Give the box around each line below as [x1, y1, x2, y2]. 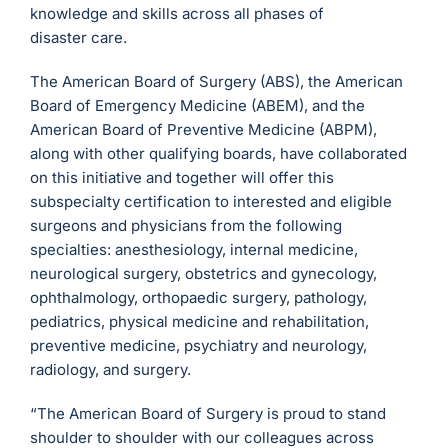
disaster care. [30, 28, 128, 48]
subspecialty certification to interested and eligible [30, 192, 393, 212]
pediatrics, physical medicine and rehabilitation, [30, 312, 370, 332]
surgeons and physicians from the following [30, 216, 343, 236]
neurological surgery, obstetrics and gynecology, [30, 264, 378, 284]
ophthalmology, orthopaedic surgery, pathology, [30, 288, 368, 308]
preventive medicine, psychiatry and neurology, [30, 336, 368, 356]
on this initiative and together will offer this [30, 168, 335, 188]
